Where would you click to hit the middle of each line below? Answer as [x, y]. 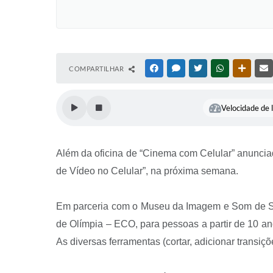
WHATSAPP [244, 68]
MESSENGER [201, 68]
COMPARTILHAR [97, 69]
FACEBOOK [178, 68]
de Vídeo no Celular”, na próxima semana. [147, 171]
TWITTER [218, 68]
